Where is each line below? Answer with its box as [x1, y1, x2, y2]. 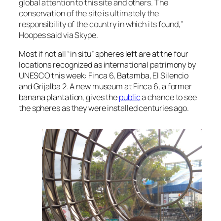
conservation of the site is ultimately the [19, 7, 159, 19]
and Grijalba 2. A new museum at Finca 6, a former [19, 80, 192, 92]
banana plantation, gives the [19, 91, 119, 103]
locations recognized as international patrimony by [19, 59, 196, 70]
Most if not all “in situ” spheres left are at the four [19, 48, 188, 59]
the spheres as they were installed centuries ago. [19, 102, 189, 113]
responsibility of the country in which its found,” [19, 18, 184, 30]
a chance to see [140, 91, 197, 103]
